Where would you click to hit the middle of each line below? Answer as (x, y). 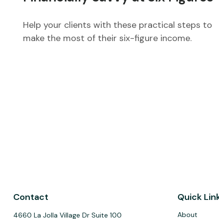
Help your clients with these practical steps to (117, 25)
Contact (31, 197)
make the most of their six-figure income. (107, 38)
